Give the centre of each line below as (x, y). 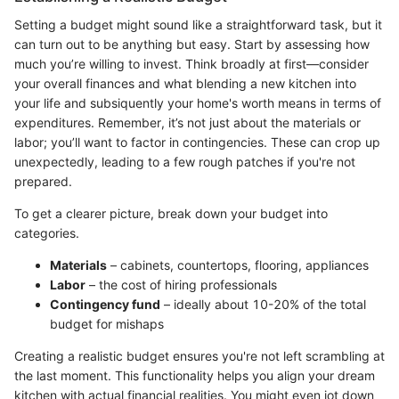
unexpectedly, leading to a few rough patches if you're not (185, 161)
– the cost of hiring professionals (181, 284)
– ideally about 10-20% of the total (263, 304)
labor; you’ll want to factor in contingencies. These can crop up (197, 142)
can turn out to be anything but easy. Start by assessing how (192, 44)
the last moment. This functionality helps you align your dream (195, 375)
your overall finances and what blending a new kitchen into (185, 83)
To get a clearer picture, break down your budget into (171, 213)
